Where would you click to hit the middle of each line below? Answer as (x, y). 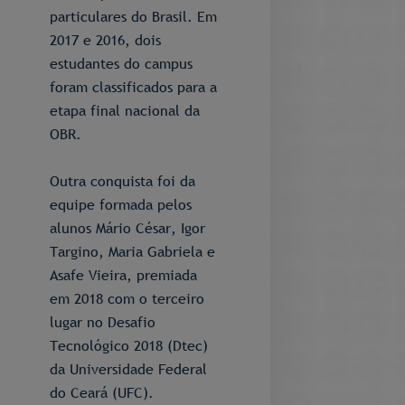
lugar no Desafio (103, 322)
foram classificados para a (133, 87)
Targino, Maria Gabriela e (132, 251)
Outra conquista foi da (122, 181)
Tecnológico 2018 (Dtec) (129, 345)
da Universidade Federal (128, 369)
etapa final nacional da (125, 110)
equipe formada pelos (121, 204)
